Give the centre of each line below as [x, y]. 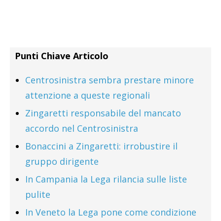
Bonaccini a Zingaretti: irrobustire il [101, 146]
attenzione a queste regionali [88, 95]
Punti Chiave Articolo [62, 55]
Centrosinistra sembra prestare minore [110, 80]
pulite [38, 194]
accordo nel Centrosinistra [82, 128]
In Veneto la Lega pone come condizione [111, 212]
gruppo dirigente [62, 161]
